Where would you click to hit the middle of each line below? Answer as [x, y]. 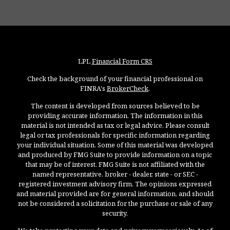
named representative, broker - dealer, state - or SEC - [115, 174]
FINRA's [93, 89]
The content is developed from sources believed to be [115, 106]
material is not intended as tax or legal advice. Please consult [115, 126]
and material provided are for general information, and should [115, 194]
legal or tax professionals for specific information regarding [115, 135]
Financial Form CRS [122, 61]
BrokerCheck [128, 89]
